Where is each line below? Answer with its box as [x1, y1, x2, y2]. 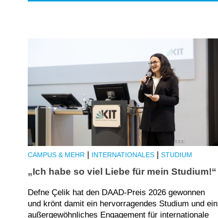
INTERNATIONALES [91, 151, 154, 159]
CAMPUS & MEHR [28, 151, 85, 159]
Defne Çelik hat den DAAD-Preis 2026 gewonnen [28, 187, 205, 197]
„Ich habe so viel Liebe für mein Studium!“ [28, 166, 217, 177]
